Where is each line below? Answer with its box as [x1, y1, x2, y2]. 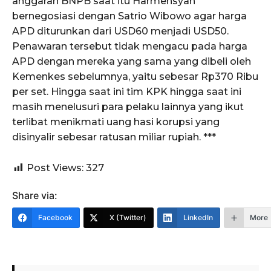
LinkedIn [183, 213, 213, 223]
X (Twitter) [109, 213, 146, 223]
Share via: [12, 189, 57, 202]
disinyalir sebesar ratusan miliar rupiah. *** [12, 131, 216, 143]
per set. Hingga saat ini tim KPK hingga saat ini [12, 86, 241, 98]
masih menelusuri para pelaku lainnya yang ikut [12, 101, 244, 113]
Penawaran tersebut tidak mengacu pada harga [12, 41, 247, 53]
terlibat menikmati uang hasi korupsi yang [12, 116, 220, 128]
